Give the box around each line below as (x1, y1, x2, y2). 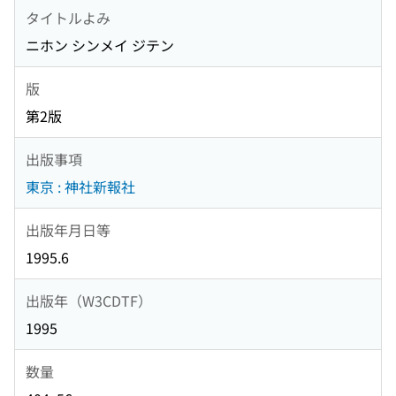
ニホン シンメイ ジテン (26, 34, 174, 57)
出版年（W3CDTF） (26, 289, 152, 311)
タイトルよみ (26, 6, 110, 28)
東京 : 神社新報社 (26, 176, 135, 198)
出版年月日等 (26, 218, 110, 240)
